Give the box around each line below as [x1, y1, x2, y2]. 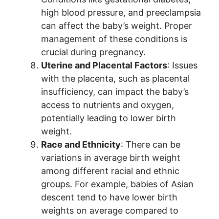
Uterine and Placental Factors [41, 60, 167, 71]
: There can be [121, 139, 180, 150]
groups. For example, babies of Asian [41, 179, 194, 190]
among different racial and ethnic [41, 166, 179, 176]
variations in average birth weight [41, 153, 180, 163]
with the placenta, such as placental [41, 73, 190, 84]
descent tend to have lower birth [41, 192, 177, 203]
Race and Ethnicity [41, 139, 121, 150]
